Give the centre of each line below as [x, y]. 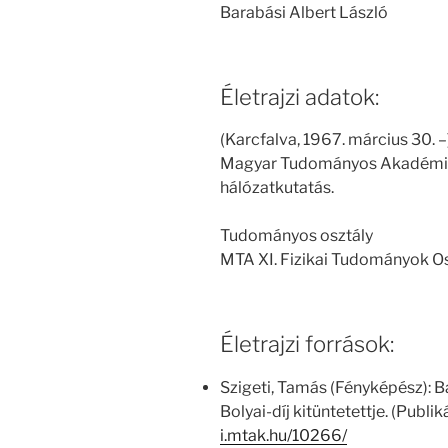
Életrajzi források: [307, 344]
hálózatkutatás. [277, 188]
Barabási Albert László [304, 12]
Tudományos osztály [296, 236]
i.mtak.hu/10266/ [283, 435]
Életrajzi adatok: [299, 96]
